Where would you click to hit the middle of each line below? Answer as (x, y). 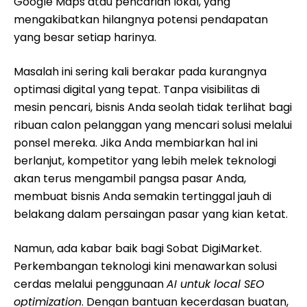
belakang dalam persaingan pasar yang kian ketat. (151, 214)
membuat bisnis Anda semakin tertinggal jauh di (143, 196)
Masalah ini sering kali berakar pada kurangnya (140, 72)
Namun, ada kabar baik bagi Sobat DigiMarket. (138, 248)
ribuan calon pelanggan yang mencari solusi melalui (153, 125)
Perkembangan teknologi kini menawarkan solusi (145, 266)
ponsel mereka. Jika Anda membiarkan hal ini (136, 143)
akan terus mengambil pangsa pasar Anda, (130, 179)
